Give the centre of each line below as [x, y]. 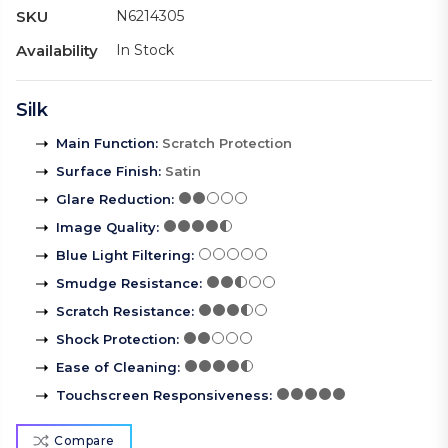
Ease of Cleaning [116, 367]
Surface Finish [107, 171]
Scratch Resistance [123, 311]
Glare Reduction [113, 199]
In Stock [145, 50]
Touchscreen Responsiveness [162, 395]
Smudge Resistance [127, 283]
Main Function [105, 143]
